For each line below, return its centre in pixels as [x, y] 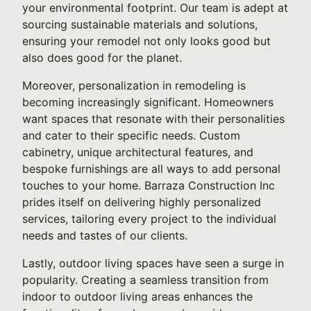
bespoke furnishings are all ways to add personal [151, 169]
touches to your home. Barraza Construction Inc [149, 185]
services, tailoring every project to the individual [149, 219]
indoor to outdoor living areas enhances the [137, 296]
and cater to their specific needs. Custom [131, 135]
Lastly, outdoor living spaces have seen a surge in [153, 263]
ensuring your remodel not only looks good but [146, 41]
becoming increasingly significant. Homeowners [148, 102]
